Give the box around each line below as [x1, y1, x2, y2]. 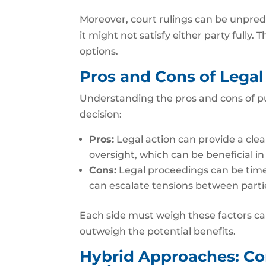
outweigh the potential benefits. [80, 226, 236, 237]
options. [80, 46, 119, 57]
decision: [80, 109, 122, 120]
